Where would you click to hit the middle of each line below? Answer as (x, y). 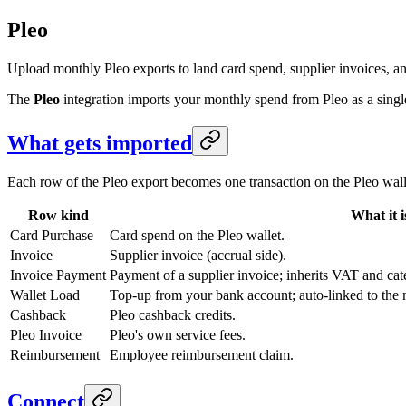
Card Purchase (52, 235)
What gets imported (100, 143)
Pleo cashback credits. (173, 314)
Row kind (58, 215)
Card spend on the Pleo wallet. (197, 235)
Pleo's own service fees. (178, 334)
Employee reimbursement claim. (202, 354)
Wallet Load (45, 295)
